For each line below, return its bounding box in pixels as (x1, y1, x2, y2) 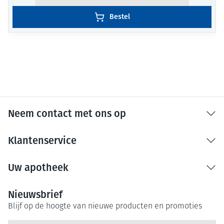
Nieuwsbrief (8, 188, 62, 201)
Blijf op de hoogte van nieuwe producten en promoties (8, 202, 202, 211)
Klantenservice (8, 134, 76, 147)
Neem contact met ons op (8, 107, 126, 120)
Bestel (109, 12, 130, 21)
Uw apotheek (8, 161, 68, 174)
